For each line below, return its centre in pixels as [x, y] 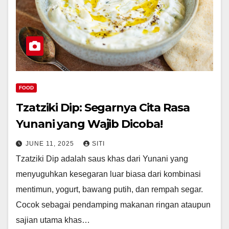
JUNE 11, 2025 [51, 144]
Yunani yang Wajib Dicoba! [89, 124]
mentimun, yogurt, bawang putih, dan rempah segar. [109, 190]
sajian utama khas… [53, 220]
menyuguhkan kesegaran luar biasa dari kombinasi [108, 174]
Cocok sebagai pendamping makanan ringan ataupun [113, 205]
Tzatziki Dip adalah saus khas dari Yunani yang [102, 159]
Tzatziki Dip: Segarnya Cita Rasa [103, 108]
